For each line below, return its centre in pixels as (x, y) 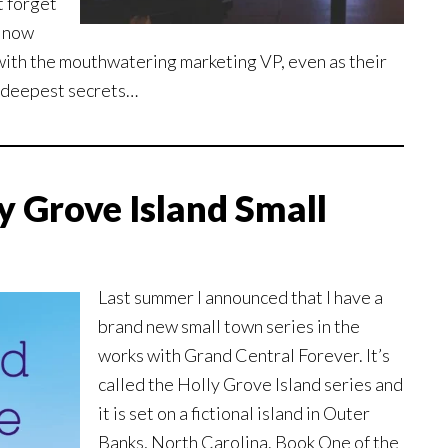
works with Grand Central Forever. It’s (244, 355)
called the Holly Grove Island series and (250, 384)
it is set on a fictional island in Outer (234, 413)
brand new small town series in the (229, 326)
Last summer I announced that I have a (240, 297)
